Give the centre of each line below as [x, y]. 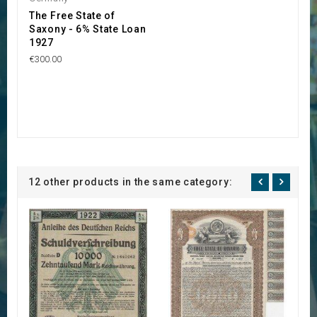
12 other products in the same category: [131, 182]
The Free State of [72, 15]
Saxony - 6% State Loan [88, 29]
